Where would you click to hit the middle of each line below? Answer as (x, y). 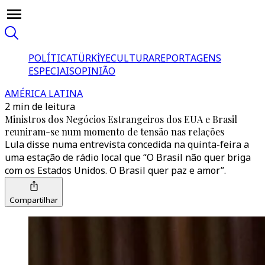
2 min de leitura (40, 106)
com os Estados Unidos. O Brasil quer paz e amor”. (115, 170)
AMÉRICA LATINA (44, 93)
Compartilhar (34, 200)
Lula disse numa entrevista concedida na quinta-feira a (127, 144)
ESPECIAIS (51, 71)
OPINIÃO (95, 71)
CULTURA (132, 58)
